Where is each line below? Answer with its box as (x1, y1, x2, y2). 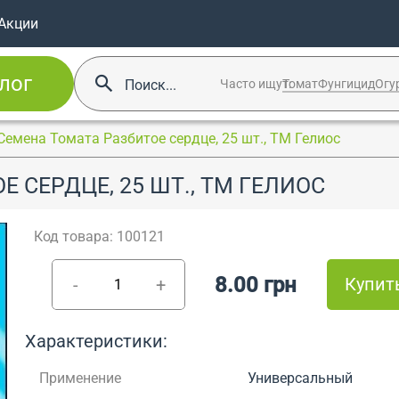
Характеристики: (24, 330, 167, 352)
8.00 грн (215, 272, 297, 297)
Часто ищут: (220, 76, 291, 91)
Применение (38, 370, 121, 387)
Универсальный (248, 370, 354, 387)
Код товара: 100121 (33, 228, 165, 245)
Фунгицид (318, 76, 375, 91)
